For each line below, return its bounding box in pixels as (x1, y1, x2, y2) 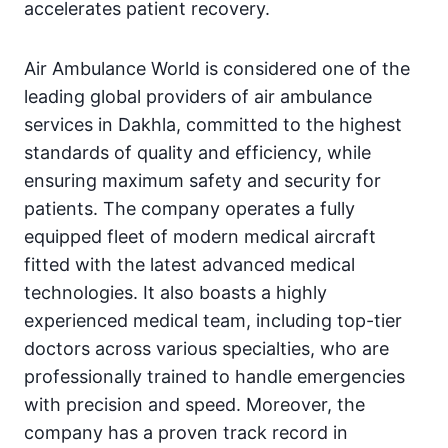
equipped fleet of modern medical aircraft (24, 226, 376, 247)
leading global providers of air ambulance (24, 86, 372, 107)
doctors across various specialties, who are (24, 338, 389, 359)
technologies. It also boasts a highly (24, 282, 327, 303)
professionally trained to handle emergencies (24, 366, 405, 387)
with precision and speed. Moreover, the (24, 394, 365, 415)
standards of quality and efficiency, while (24, 142, 371, 163)
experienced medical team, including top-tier (24, 310, 402, 331)
